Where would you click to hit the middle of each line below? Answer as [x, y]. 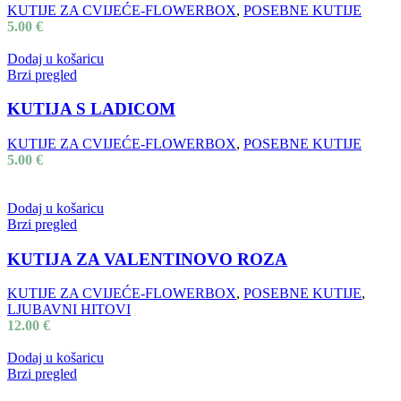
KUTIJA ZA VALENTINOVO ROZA [147, 259]
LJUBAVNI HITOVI [69, 310]
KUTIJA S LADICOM [91, 109]
